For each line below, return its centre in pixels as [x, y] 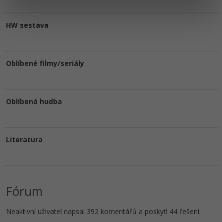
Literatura [24, 139]
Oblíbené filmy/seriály [45, 63]
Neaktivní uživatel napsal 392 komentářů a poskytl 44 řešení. [103, 211]
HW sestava [27, 25]
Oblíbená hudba [34, 101]
